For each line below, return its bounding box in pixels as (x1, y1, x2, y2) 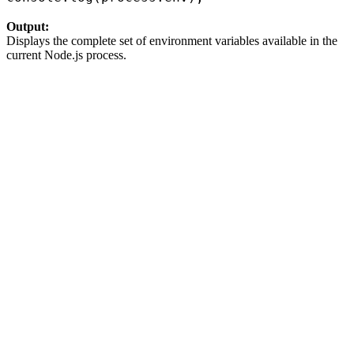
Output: (6, 20, 49, 34)
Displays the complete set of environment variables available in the (6, 34, 337, 48)
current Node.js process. (6, 48, 126, 62)
